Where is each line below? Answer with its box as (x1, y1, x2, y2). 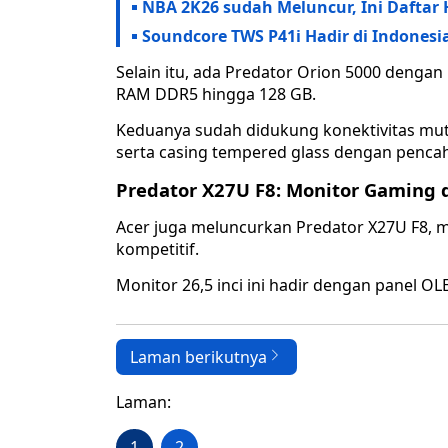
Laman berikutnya (130, 346, 267, 369)
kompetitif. (116, 238, 199, 261)
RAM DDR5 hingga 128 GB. (116, 83, 316, 106)
